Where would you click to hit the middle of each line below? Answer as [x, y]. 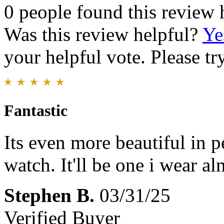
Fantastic [36, 111]
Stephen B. [49, 195]
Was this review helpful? [103, 34]
